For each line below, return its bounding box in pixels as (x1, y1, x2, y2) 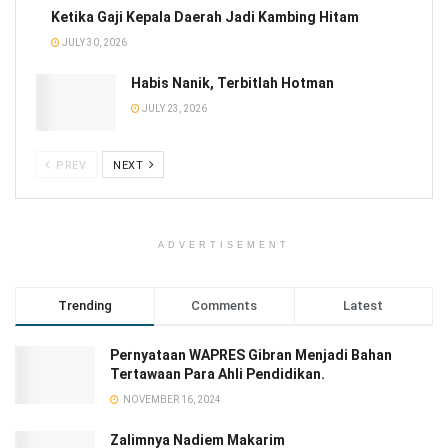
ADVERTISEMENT (158, 240, 290, 251)
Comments (191, 298, 258, 314)
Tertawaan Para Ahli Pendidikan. (110, 366, 325, 383)
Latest (343, 298, 384, 314)
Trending (58, 298, 113, 314)
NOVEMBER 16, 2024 (121, 394, 221, 406)
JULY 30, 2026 (60, 37, 127, 49)
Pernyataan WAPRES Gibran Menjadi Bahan (110, 347, 392, 364)
